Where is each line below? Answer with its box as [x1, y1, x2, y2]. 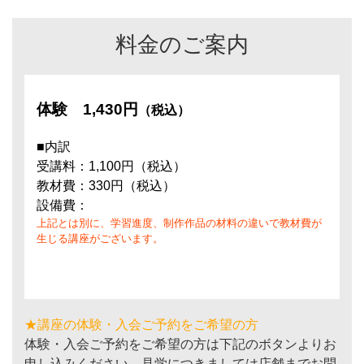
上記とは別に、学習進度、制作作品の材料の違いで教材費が [37, 217, 322, 229]
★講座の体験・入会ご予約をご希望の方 [24, 318, 258, 331]
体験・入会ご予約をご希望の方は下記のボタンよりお [24, 337, 336, 351]
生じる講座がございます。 [37, 232, 163, 245]
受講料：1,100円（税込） [37, 159, 186, 173]
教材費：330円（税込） [37, 179, 175, 193]
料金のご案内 [115, 32, 249, 57]
